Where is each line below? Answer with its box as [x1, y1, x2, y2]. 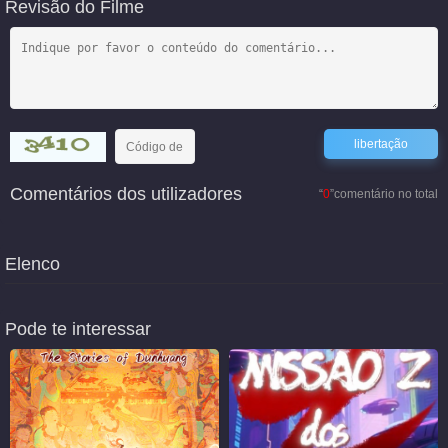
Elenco [5, 254, 60, 274]
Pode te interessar [5, 319, 151, 339]
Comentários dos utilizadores [10, 184, 242, 204]
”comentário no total [330, 187, 438, 201]
